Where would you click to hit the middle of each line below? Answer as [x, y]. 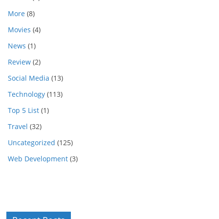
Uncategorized [32, 142]
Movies [19, 29]
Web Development [38, 158]
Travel [18, 126]
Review [19, 62]
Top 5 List [23, 110]
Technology [26, 94]
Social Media [29, 78]
